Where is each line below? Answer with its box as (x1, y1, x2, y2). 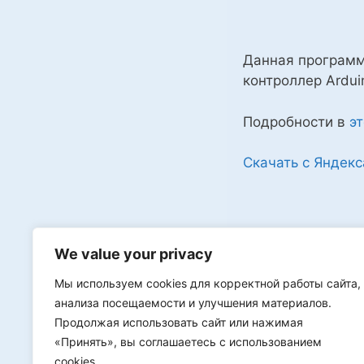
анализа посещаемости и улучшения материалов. (54, 296, 331, 310)
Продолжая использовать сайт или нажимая (54, 315, 303, 329)
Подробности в (243, 113, 349, 130)
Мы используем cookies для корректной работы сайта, (54, 276, 361, 290)
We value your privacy (54, 245, 213, 262)
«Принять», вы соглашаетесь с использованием (54, 335, 322, 349)
